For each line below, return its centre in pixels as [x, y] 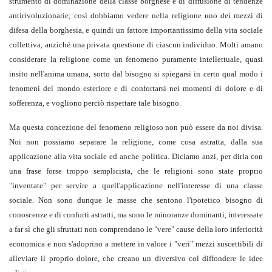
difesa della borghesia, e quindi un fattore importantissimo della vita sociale [136, 30]
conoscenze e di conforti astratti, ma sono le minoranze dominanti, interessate [136, 215]
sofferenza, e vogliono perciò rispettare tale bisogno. [95, 103]
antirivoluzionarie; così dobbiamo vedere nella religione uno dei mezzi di [136, 16]
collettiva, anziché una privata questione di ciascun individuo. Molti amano [136, 45]
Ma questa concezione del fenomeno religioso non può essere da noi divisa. [136, 127]
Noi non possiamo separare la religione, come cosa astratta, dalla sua [136, 142]
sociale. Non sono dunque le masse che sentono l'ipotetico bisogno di [136, 200]
